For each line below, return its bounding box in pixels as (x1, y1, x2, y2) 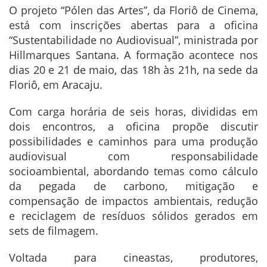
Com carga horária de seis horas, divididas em (9, 104, 258, 119)
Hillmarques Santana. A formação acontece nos (9, 48, 258, 63)
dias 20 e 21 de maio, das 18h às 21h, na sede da (9, 63, 258, 77)
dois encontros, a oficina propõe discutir (9, 119, 258, 134)
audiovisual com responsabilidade (9, 149, 258, 164)
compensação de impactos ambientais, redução (9, 194, 258, 209)
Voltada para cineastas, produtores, (9, 250, 258, 265)
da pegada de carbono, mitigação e (9, 179, 258, 194)
